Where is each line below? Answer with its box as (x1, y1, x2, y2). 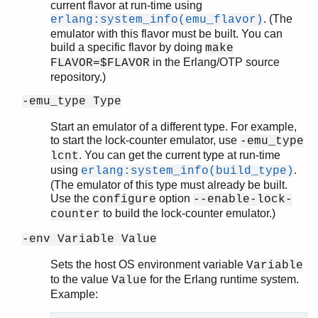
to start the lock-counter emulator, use (50, 133, 240, 146)
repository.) (50, 70, 106, 83)
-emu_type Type (22, 94, 121, 108)
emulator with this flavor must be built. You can (50, 27, 283, 40)
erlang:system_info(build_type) (81, 164, 294, 177)
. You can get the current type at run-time (79, 148, 280, 161)
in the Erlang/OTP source (150, 55, 280, 68)
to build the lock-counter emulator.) (100, 207, 275, 219)
